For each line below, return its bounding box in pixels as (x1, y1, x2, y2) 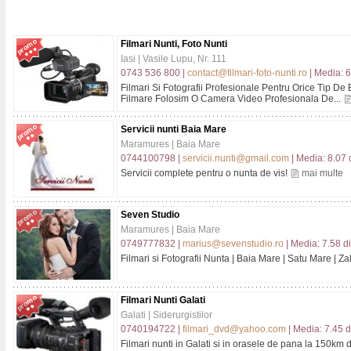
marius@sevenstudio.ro (183, 238, 284, 249)
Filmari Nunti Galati (121, 295, 205, 306)
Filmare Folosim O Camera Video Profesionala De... (121, 93, 343, 104)
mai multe (302, 168, 343, 179)
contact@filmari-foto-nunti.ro (187, 67, 307, 78)
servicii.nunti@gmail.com (183, 153, 289, 164)
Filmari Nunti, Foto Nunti (121, 38, 227, 49)
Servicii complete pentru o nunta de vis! (121, 168, 290, 179)
